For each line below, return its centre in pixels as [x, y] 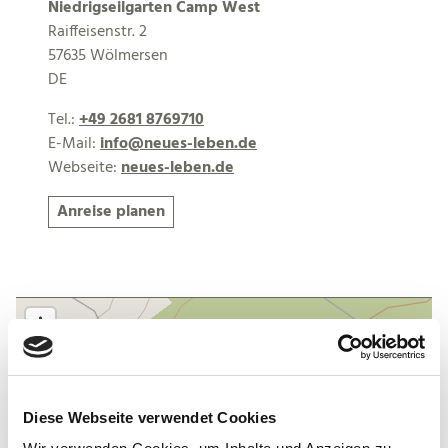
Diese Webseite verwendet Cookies [149, 417]
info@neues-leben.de [178, 143]
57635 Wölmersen [108, 55]
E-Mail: [74, 143]
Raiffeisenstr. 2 [97, 31]
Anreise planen [111, 211]
